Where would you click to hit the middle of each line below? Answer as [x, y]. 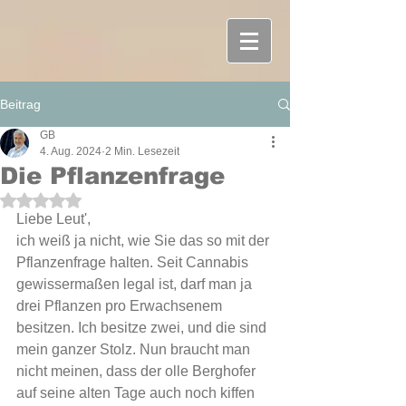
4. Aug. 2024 [71, 151]
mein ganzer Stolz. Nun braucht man [135, 349]
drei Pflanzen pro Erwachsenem [121, 306]
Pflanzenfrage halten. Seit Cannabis [134, 262]
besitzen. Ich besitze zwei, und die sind [143, 328]
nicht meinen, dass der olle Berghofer [138, 371]
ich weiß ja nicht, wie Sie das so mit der [145, 241]
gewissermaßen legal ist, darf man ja [136, 284]
